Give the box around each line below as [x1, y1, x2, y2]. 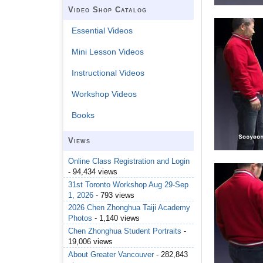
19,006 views [68, 237, 113, 247]
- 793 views [93, 190, 134, 200]
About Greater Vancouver [68, 249, 154, 259]
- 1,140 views [92, 214, 140, 223]
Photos [68, 214, 92, 223]
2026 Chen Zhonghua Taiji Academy [68, 203, 190, 213]
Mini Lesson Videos [72, 47, 144, 57]
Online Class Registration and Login [68, 157, 190, 166]
